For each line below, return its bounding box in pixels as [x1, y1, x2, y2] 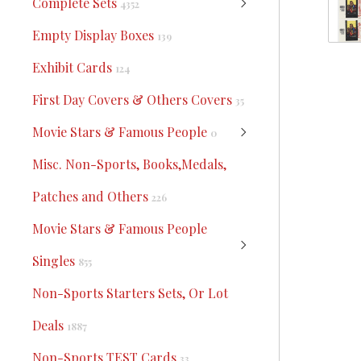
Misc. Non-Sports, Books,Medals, [32, 156, 226, 172]
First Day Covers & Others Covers [32, 91, 235, 108]
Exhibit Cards [32, 59, 115, 76]
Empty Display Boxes [32, 27, 157, 44]
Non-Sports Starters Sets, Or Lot [32, 284, 228, 301]
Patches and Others [32, 188, 151, 205]
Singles [32, 252, 78, 269]
